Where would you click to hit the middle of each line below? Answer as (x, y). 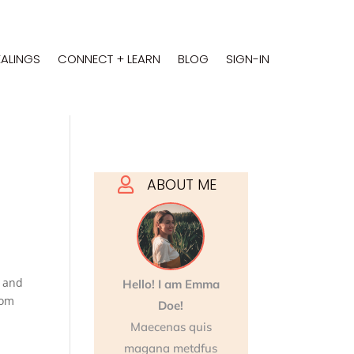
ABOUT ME (182, 184)
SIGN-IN (247, 58)
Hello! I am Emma (171, 284)
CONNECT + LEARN (109, 58)
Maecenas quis (171, 327)
